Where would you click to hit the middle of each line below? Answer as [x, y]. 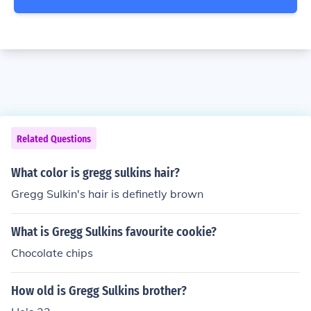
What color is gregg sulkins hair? [95, 173]
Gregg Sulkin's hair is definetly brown [107, 194]
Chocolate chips [52, 253]
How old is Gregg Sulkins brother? [99, 291]
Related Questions [54, 139]
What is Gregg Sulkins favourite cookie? [114, 232]
